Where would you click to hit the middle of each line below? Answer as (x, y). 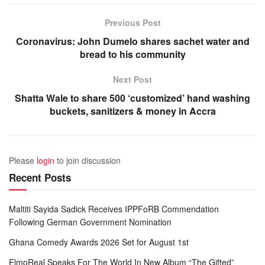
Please (23, 161)
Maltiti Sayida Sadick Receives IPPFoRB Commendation (114, 209)
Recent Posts (40, 178)
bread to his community (132, 54)
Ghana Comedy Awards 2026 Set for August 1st (99, 242)
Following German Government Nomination (90, 222)
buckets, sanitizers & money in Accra (132, 111)
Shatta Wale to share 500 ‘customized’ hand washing (132, 98)
